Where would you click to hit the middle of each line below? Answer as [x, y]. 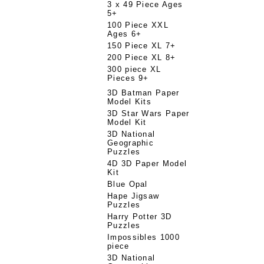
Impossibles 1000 [143, 237]
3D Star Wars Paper [148, 113]
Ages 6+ [125, 34]
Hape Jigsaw [133, 196]
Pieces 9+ [128, 78]
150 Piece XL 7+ [142, 46]
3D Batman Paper [143, 93]
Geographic [131, 143]
